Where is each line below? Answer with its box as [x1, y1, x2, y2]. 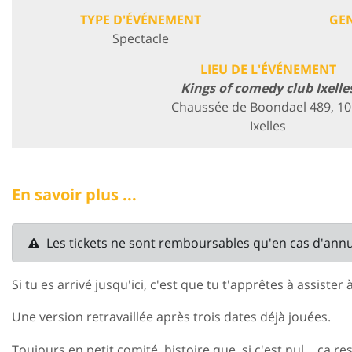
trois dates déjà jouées [193, 308, 328, 326]
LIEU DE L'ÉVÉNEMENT [200, 60, 336, 78]
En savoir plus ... [12, 183, 137, 205]
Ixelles [250, 116, 286, 134]
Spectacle [112, 29, 169, 47]
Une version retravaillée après [12, 308, 193, 326]
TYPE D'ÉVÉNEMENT [79, 10, 201, 28]
